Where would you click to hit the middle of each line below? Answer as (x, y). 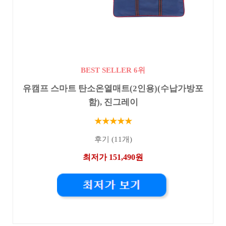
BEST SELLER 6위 (113, 70)
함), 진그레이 (113, 102)
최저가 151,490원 (113, 157)
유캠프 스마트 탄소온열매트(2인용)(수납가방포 (113, 89)
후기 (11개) (113, 139)
